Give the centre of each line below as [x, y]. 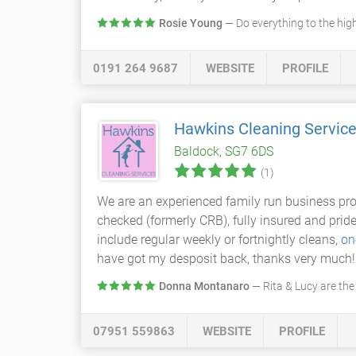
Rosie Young [191, 23]
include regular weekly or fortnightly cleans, [219, 240]
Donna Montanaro [204, 286]
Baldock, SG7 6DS [224, 151]
